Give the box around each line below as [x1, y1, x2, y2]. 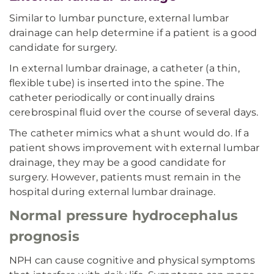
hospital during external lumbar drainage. [9, 186, 216, 198]
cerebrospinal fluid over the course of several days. [9, 106, 259, 118]
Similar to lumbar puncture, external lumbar [9, 12, 229, 24]
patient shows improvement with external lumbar [9, 142, 260, 154]
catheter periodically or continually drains [9, 92, 215, 103]
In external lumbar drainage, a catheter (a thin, [9, 62, 240, 74]
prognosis [9, 228, 80, 245]
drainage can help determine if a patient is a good [9, 27, 257, 39]
